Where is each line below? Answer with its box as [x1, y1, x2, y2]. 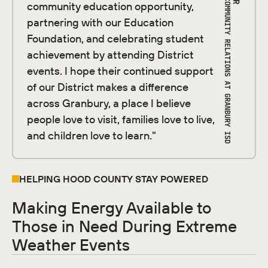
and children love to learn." [27, 129, 157, 143]
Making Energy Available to [11, 197, 212, 218]
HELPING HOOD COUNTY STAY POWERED [19, 172, 208, 185]
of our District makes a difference [27, 80, 189, 95]
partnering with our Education [27, 16, 174, 30]
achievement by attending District [27, 48, 194, 62]
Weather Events [11, 234, 130, 255]
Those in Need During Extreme [11, 215, 237, 236]
